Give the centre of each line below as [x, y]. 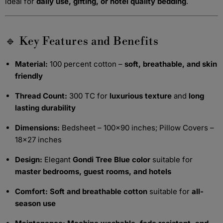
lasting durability [45, 108]
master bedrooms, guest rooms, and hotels [93, 171]
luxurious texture [141, 96]
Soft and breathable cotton [99, 191]
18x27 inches [38, 140]
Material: [31, 64]
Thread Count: [41, 96]
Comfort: [31, 191]
